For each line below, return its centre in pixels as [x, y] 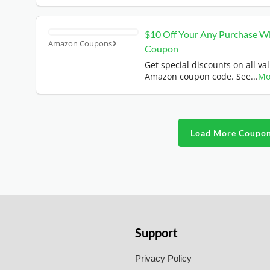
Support [156, 232]
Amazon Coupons [80, 43]
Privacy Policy [163, 258]
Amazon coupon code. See [198, 76]
